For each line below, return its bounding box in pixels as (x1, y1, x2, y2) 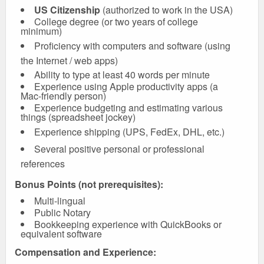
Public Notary (34, 206, 91, 219)
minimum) (21, 24, 62, 38)
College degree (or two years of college (34, 15, 198, 28)
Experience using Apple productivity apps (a (34, 80, 218, 93)
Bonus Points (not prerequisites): (15, 177, 163, 191)
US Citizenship (34, 3, 100, 16)
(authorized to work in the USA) (100, 3, 233, 16)
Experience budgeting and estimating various (34, 101, 223, 114)
